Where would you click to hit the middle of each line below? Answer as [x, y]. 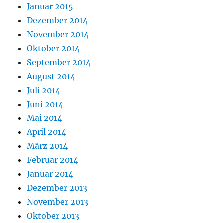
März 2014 [48, 146]
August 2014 [51, 76]
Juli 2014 [44, 90]
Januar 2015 [50, 7]
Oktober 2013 [53, 216]
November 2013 [58, 202]
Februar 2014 [53, 160]
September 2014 [59, 62]
